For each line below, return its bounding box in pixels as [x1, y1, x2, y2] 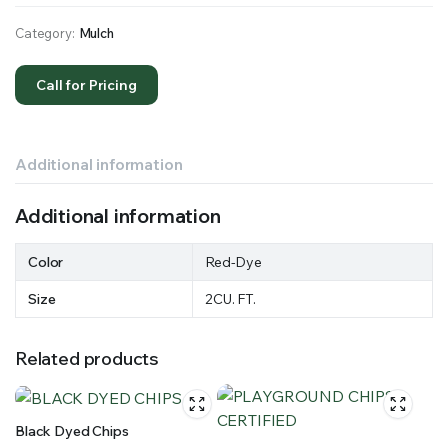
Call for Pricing [36, 76, 137, 95]
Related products [15, 347, 160, 371]
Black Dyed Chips [15, 422, 129, 441]
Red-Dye [205, 253, 262, 272]
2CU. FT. [205, 290, 256, 309]
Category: [15, 25, 75, 42]
